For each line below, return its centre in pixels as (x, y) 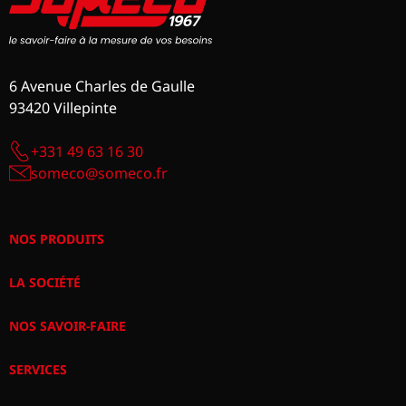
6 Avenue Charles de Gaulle (102, 86)
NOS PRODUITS (57, 238)
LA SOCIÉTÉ (45, 282)
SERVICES (39, 369)
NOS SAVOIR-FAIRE (68, 325)
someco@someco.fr (100, 173)
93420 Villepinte (63, 107)
